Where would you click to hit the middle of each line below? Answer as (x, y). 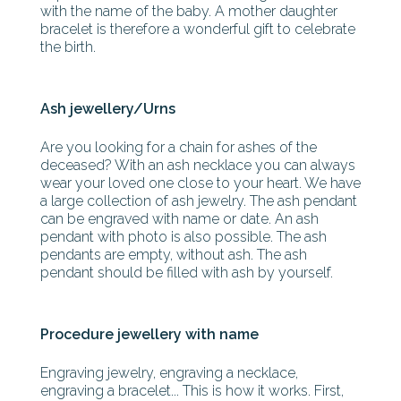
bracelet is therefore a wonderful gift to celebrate (198, 30)
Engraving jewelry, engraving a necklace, (169, 373)
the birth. (68, 47)
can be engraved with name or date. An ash (179, 219)
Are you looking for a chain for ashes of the (179, 148)
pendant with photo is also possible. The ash (183, 237)
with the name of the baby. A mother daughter (189, 12)
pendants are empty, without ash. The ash (174, 255)
